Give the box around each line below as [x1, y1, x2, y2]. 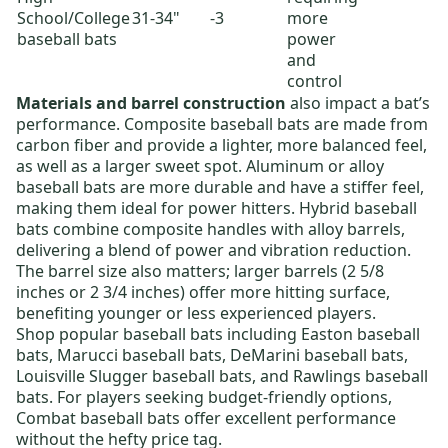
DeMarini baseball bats [230, 344, 404, 367]
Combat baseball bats [16, 407, 180, 430]
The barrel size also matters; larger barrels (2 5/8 [16, 260, 384, 283]
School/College [17, 7, 130, 30]
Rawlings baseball [293, 365, 428, 388]
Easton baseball [301, 323, 420, 346]
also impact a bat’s [286, 92, 430, 115]
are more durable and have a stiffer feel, [116, 176, 424, 199]
